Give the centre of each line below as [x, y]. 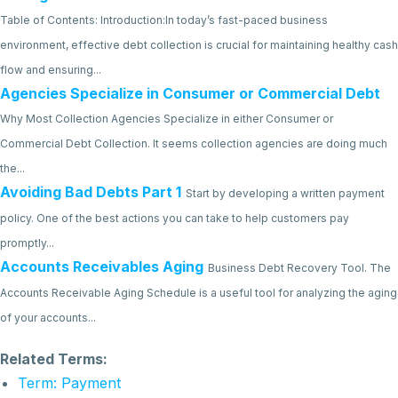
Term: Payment [69, 382]
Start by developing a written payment [285, 193]
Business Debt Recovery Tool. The [299, 267]
